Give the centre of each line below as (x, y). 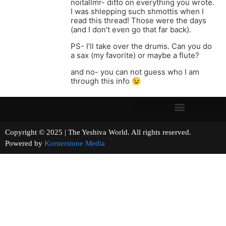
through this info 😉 (106, 81)
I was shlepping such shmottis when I (137, 12)
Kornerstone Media (75, 144)
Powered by (25, 144)
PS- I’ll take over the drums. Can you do (141, 46)
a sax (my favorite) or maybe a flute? (135, 55)
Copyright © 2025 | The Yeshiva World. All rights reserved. (112, 132)
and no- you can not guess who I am (135, 72)
